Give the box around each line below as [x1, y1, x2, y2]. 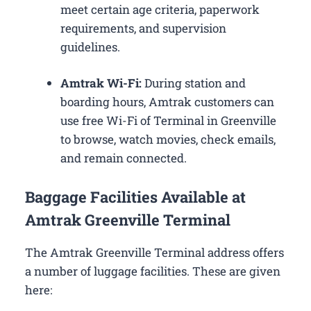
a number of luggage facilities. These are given [25, 262, 280, 279]
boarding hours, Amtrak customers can [60, 94, 274, 110]
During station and [144, 75, 246, 92]
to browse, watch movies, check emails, [60, 131, 276, 148]
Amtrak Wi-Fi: [60, 75, 144, 92]
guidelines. [60, 38, 120, 55]
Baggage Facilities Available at [25, 186, 246, 207]
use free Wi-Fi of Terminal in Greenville [60, 112, 276, 129]
